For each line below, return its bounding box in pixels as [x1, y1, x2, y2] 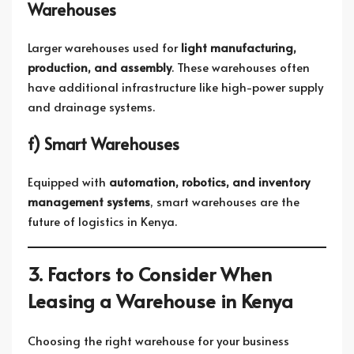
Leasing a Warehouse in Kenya [28, 288, 293, 314]
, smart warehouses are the [150, 193, 299, 209]
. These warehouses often [171, 58, 310, 75]
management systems [28, 193, 150, 209]
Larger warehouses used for [28, 39, 181, 55]
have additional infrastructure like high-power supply [28, 78, 323, 95]
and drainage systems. [28, 98, 155, 115]
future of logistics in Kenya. [28, 213, 177, 229]
